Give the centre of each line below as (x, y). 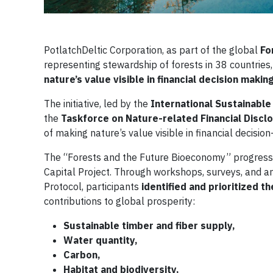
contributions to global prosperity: (119, 201)
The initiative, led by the (97, 104)
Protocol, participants (93, 187)
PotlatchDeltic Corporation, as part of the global (152, 50)
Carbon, (82, 255)
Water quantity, (101, 240)
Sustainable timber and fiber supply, (149, 226)
